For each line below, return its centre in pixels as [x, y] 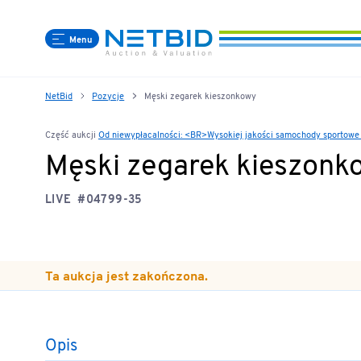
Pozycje [108, 97]
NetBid [59, 97]
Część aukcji [72, 135]
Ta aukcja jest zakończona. [127, 277]
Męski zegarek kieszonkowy [200, 97]
